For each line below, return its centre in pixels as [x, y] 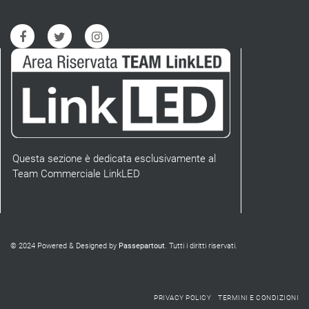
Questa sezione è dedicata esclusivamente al [114, 158]
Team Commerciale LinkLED [76, 173]
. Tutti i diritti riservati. [201, 246]
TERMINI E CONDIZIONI [258, 298]
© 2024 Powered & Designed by [64, 246]
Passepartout [142, 246]
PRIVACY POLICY [182, 298]
